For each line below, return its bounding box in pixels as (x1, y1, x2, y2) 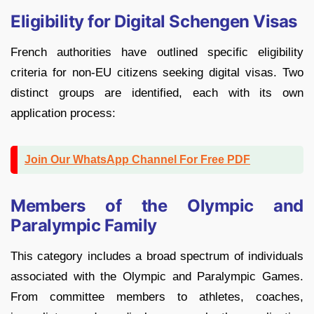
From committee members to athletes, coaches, (11, 290, 303, 304)
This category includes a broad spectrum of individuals (11, 250, 303, 264)
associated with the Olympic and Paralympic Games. (11, 270, 303, 284)
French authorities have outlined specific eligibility (11, 46, 303, 60)
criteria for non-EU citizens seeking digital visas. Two (11, 66, 303, 80)
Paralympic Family (11, 215, 157, 236)
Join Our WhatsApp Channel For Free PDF (25, 153, 250, 166)
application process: (11, 107, 116, 121)
